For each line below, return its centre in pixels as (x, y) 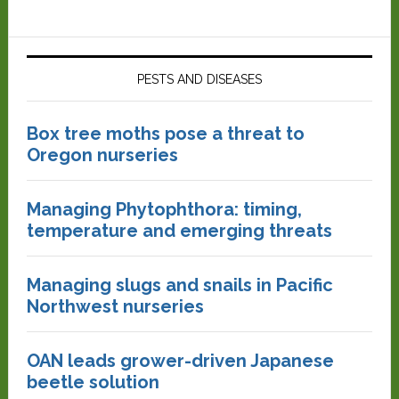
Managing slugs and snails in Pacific (179, 285)
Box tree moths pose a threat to (165, 134)
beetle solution (93, 382)
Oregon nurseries (102, 155)
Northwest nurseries (115, 306)
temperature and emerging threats (179, 231)
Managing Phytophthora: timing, (164, 209)
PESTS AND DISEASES (199, 79)
